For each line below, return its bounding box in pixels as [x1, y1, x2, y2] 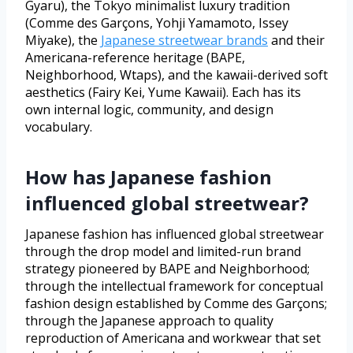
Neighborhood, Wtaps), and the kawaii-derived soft [25, 65, 328, 84]
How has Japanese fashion [25, 163, 272, 190]
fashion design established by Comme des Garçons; [25, 294, 327, 312]
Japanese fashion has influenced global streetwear [25, 225, 324, 243]
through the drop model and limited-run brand [25, 242, 301, 260]
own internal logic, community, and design [25, 100, 273, 118]
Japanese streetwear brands [101, 31, 268, 49]
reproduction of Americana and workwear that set [25, 329, 321, 347]
